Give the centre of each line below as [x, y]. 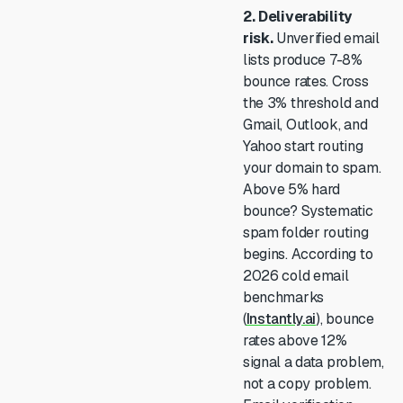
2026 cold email [296, 276]
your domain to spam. [312, 168]
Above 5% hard [291, 189]
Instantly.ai [281, 319]
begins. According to [308, 254]
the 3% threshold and [310, 103]
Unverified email [326, 38]
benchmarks [283, 297]
